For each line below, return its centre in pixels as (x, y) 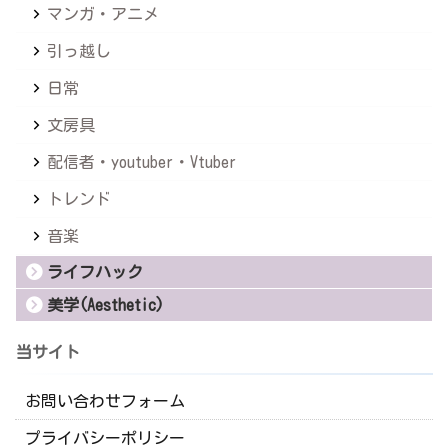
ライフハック (95, 272)
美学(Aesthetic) (105, 305)
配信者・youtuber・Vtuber (142, 162)
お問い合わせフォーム (105, 401)
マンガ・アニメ (103, 14)
